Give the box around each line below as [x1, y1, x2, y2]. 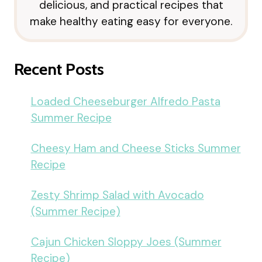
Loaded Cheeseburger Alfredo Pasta [30, 94, 220, 109]
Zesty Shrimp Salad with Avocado [30, 188, 204, 203]
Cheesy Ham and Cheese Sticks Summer [30, 141, 241, 156]
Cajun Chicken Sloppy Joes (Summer [30, 235, 222, 250]
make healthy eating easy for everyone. [30, 13, 232, 29]
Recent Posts [14, 59, 104, 80]
